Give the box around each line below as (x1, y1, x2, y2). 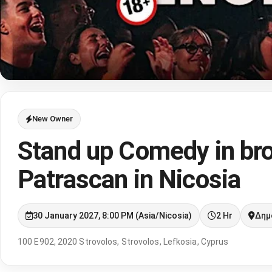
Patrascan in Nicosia (18, 165, 241, 194)
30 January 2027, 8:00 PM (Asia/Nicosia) (33, 211, 192, 220)
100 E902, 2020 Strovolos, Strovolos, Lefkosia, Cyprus (18, 237, 229, 246)
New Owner (32, 114, 73, 123)
